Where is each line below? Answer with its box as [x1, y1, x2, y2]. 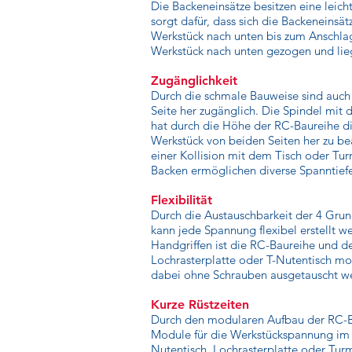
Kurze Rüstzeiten [151, 297, 249, 312]
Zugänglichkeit [151, 73, 237, 88]
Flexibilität [151, 192, 212, 207]
